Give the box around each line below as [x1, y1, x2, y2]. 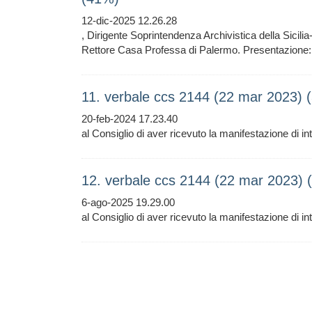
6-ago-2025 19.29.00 [81, 196, 175, 208]
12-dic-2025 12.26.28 [81, 15, 177, 26]
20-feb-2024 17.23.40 [81, 113, 178, 125]
